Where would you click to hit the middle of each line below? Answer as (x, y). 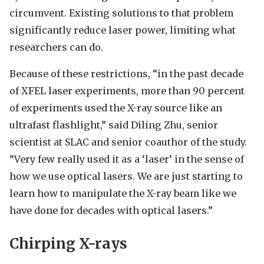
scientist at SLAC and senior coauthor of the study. (128, 142)
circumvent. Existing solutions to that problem (121, 13)
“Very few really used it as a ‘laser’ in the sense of (127, 159)
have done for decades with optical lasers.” (111, 210)
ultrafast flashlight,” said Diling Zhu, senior (114, 125)
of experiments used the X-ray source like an (116, 108)
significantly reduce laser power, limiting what (123, 30)
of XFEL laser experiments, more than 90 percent (127, 90)
